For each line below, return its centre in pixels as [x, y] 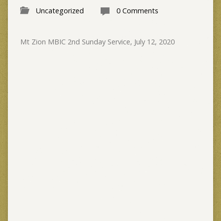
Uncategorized [60, 11]
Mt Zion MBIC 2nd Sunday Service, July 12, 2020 [97, 42]
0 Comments [137, 11]
